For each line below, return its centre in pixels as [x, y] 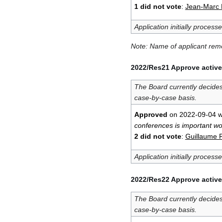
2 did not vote [158, 136]
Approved [151, 114]
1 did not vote [158, 6]
